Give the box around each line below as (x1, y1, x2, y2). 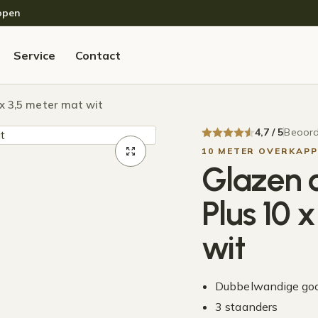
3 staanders (215, 300, 278, 314)
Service (13, 48, 55, 62)
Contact (75, 48, 121, 62)
